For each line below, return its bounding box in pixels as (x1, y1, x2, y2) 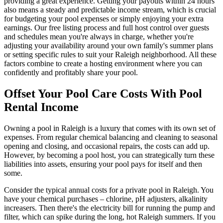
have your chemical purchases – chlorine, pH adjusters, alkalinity (4, 194, 208, 203)
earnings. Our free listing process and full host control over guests (4, 23, 209, 32)
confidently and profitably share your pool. (4, 68, 138, 77)
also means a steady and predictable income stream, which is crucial (4, 5, 216, 14)
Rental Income (4, 101, 79, 114)
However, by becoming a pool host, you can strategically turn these (4, 150, 215, 159)
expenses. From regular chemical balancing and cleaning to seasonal (4, 132, 218, 141)
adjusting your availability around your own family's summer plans (4, 41, 213, 50)
